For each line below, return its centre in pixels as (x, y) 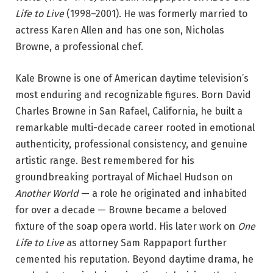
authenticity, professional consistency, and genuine (131, 144)
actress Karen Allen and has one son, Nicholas (120, 30)
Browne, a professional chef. (79, 46)
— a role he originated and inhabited (163, 193)
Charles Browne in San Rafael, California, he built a (129, 111)
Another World (47, 193)
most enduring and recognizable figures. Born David (133, 94)
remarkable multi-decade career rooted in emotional (135, 127)
